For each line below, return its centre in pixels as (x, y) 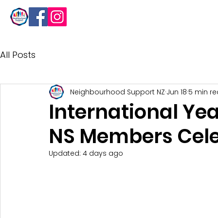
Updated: (66, 153)
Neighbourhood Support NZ (118, 92)
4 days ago (103, 153)
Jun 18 (177, 92)
